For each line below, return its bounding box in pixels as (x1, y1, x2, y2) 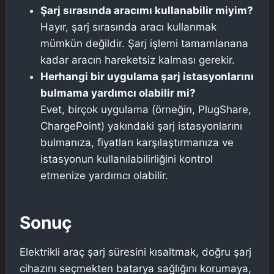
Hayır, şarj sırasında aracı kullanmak (40, 20, 217, 33)
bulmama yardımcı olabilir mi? (40, 86, 196, 99)
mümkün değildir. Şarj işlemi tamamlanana (40, 37, 248, 50)
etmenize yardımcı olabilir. (40, 169, 168, 182)
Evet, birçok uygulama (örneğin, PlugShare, (40, 103, 251, 116)
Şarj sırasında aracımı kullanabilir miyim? (40, 4, 253, 17)
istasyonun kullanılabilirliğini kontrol (40, 152, 213, 165)
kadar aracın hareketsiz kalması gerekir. (40, 53, 235, 66)
